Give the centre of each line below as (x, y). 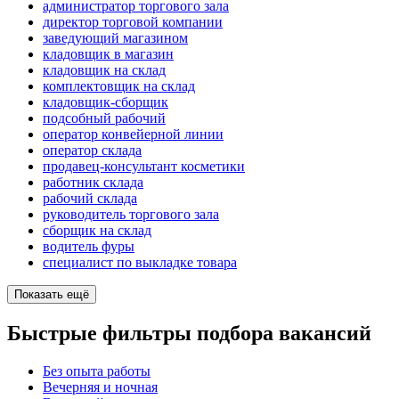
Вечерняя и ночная (100, 387)
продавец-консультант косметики (144, 167)
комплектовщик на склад (119, 86)
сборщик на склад (97, 231)
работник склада (93, 183)
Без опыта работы (97, 370)
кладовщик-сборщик (106, 102)
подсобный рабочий (104, 118)
